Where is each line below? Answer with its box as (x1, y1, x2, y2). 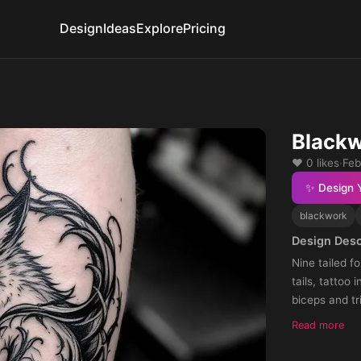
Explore (136, 20, 183, 37)
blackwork (299, 209, 347, 222)
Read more (291, 319, 344, 332)
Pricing (183, 20, 226, 37)
